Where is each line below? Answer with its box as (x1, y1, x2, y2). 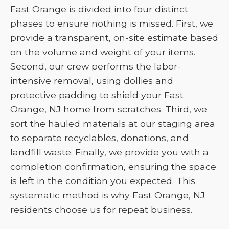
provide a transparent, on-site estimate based (10, 32, 218, 43)
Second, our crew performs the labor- (10, 61, 181, 72)
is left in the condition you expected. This (10, 175, 195, 186)
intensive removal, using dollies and (10, 75, 173, 86)
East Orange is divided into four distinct (10, 4, 188, 14)
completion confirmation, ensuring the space (10, 161, 216, 172)
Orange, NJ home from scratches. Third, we (10, 104, 207, 114)
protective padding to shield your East (10, 89, 184, 100)
